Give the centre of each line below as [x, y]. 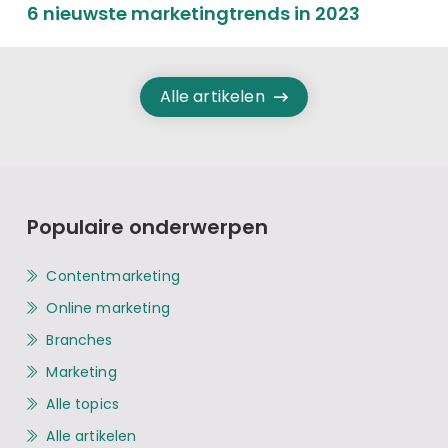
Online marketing [108, 307]
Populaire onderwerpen [147, 226]
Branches [79, 339]
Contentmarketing [113, 275]
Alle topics [83, 403]
